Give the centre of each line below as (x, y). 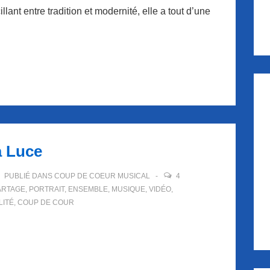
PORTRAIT (47, 189)
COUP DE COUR (46, 202)
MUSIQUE (128, 189)
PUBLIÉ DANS (28, 176)
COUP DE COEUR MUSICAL (102, 176)
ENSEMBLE (88, 189)
